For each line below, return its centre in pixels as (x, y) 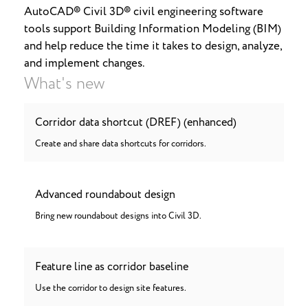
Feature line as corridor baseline (112, 267)
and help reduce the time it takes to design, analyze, (153, 46)
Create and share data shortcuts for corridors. (121, 144)
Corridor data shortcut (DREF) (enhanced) (136, 122)
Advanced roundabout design (105, 195)
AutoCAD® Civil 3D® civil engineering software (144, 12)
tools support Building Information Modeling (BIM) (153, 29)
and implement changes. (85, 64)
